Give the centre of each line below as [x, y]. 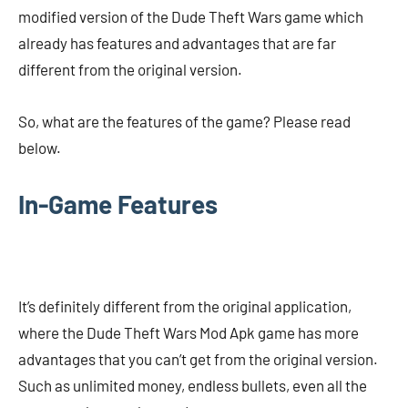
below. [40, 148]
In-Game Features [118, 204]
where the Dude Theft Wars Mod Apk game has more [189, 332]
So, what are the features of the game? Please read [184, 121]
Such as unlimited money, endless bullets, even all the [193, 385]
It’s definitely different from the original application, [185, 306]
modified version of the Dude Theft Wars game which [191, 16]
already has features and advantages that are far [177, 43]
